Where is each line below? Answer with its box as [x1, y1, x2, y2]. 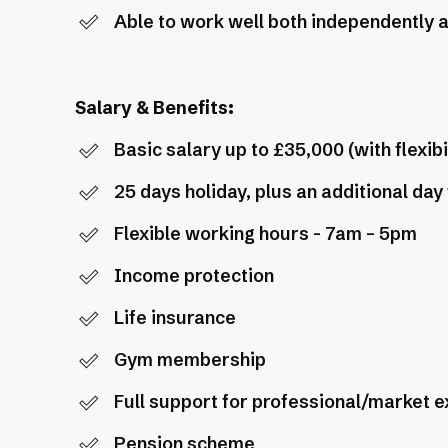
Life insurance [113, 307, 236, 330]
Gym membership [113, 349, 266, 372]
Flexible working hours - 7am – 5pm [113, 223, 417, 246]
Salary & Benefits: [74, 97, 234, 120]
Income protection [113, 265, 274, 288]
